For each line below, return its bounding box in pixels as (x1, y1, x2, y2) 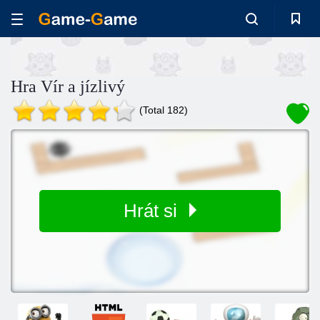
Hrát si (124, 200, 182, 221)
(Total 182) (139, 104, 188, 116)
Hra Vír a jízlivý (11, 77, 125, 96)
